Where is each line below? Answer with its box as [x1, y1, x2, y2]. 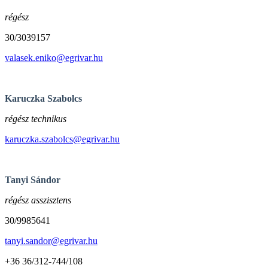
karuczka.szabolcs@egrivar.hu [5, 133, 120, 144]
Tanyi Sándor [5, 174, 60, 185]
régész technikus [5, 113, 66, 124]
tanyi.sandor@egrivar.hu [5, 235, 98, 246]
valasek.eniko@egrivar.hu [5, 52, 103, 63]
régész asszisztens [5, 194, 71, 205]
